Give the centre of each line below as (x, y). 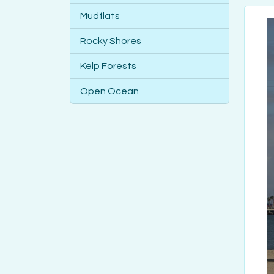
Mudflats (100, 16)
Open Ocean (109, 91)
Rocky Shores (111, 41)
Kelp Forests (108, 66)
